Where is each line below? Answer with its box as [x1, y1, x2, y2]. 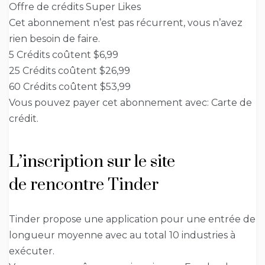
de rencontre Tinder [9, 174, 159, 196]
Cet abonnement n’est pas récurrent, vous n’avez [9, 17, 243, 29]
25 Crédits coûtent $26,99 [9, 65, 130, 77]
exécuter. [9, 245, 54, 257]
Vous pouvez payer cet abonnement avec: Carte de [9, 97, 252, 109]
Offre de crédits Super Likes [9, 1, 141, 13]
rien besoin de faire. [9, 33, 100, 45]
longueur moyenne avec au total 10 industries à [9, 230, 235, 241]
